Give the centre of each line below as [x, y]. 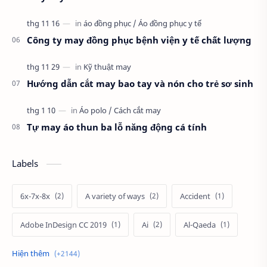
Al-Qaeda [200, 224]
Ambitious [165, 253]
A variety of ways [115, 196]
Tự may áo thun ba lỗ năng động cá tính [117, 127]
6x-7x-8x [35, 196]
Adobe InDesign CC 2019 [63, 224]
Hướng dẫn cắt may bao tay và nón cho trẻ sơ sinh [140, 83]
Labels [26, 163]
